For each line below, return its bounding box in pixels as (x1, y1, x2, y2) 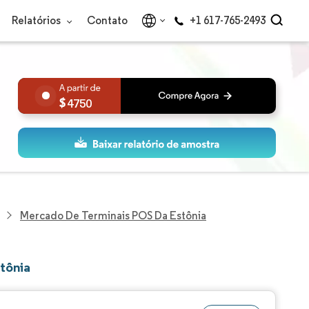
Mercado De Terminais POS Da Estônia (20, 208, 206, 222)
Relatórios (12, 14, 63, 27)
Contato (87, 14, 128, 27)
